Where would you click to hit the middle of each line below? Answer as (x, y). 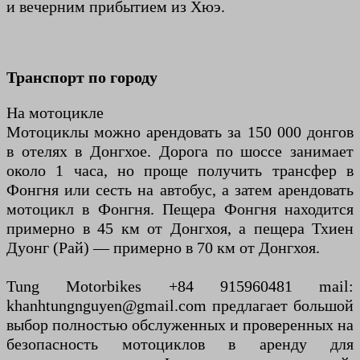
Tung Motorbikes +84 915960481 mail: (180, 286)
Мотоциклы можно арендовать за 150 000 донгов (180, 132)
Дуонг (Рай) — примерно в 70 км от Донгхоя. (163, 248)
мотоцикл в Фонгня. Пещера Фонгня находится (180, 209)
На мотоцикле (55, 113)
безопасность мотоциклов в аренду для (180, 344)
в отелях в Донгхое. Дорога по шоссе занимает (180, 151)
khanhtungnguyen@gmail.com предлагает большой (180, 306)
